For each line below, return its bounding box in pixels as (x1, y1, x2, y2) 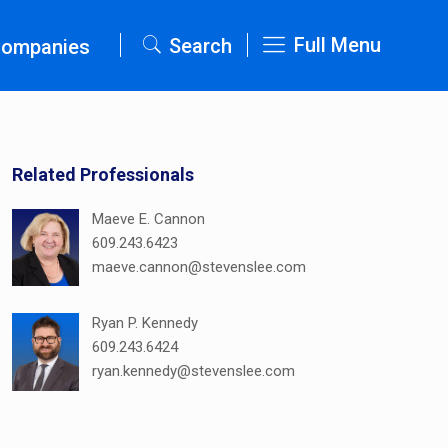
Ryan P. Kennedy (92, 314, 199, 333)
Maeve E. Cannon (92, 210, 206, 228)
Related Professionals (12, 164, 195, 185)
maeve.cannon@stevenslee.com (92, 258, 307, 276)
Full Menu (294, 33, 381, 57)
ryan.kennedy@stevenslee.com (92, 362, 296, 381)
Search (169, 34, 233, 58)
